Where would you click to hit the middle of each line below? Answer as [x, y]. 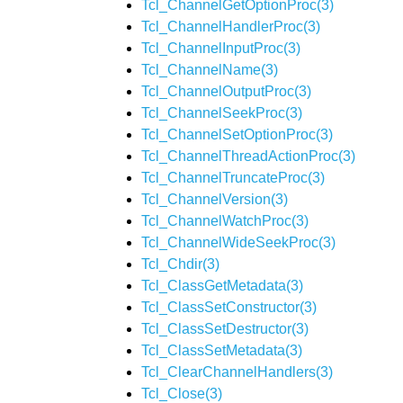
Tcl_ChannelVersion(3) [215, 199]
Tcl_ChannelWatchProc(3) [225, 221]
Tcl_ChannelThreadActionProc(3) [248, 156]
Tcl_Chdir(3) [180, 264]
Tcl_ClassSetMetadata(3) [222, 350]
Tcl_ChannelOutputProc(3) [226, 91]
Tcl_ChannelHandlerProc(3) [231, 27]
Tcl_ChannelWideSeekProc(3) [238, 242]
